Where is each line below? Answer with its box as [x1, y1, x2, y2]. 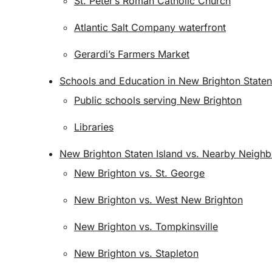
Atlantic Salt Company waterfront [74, 21, 226, 33]
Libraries [74, 121, 114, 133]
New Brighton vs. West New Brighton [74, 194, 243, 206]
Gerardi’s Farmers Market [74, 48, 189, 60]
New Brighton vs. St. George [74, 167, 205, 179]
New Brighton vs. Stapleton [74, 247, 199, 259]
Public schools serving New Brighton [74, 94, 242, 106]
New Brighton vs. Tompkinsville [74, 220, 218, 233]
